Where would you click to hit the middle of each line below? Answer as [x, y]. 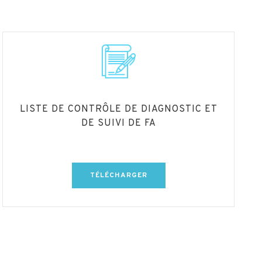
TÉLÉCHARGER [118, 175]
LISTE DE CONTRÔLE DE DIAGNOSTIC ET [118, 109]
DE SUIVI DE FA [118, 123]
